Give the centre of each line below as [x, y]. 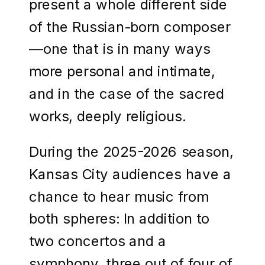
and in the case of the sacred [127, 94]
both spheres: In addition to [119, 219]
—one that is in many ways [120, 49]
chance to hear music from [119, 196]
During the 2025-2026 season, [131, 152]
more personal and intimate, [122, 71]
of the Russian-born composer [130, 26]
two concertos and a [98, 241]
